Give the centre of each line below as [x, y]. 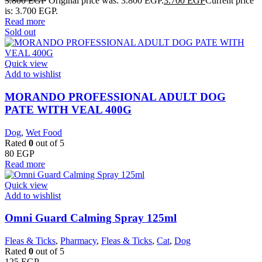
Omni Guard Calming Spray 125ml [91, 218]
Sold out [20, 32]
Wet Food [44, 132]
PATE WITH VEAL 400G [68, 110]
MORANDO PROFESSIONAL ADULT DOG [115, 97]
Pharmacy [78, 241]
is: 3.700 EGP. [31, 11]
